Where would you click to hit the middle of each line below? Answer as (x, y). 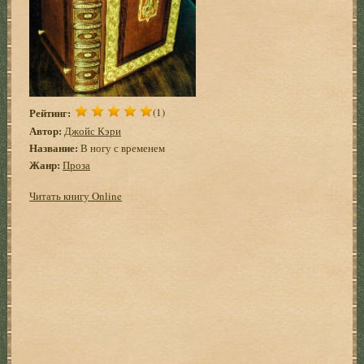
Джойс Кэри (93, 130)
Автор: (46, 130)
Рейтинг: (50, 112)
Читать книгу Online (76, 195)
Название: (54, 147)
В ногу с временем (122, 147)
